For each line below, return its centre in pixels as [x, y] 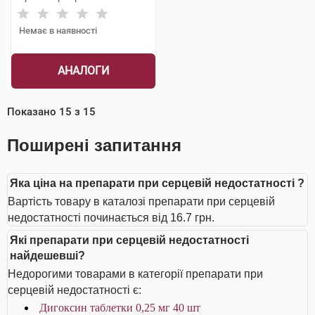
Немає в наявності [58, 31]
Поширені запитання [94, 145]
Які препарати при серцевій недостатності [129, 240]
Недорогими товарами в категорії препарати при [135, 274]
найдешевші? [47, 256]
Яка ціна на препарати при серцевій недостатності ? [157, 183]
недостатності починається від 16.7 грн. [111, 218]
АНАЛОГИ [83, 71]
